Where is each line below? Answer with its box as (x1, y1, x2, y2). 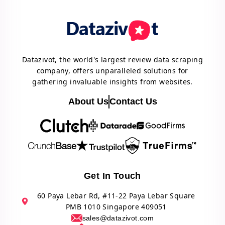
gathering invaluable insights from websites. (32, 76, 193, 86)
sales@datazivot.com (82, 213, 154, 222)
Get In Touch (84, 170, 141, 181)
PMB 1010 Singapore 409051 (65, 201, 167, 211)
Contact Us (109, 96, 157, 106)
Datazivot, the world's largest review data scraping (22, 54, 203, 64)
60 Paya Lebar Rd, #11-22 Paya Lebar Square (37, 190, 195, 200)
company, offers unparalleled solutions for (37, 65, 188, 75)
